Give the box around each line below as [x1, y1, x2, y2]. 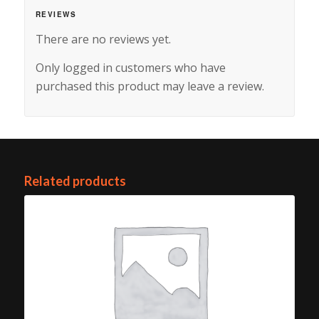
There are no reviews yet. [35, 31, 171, 48]
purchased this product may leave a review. [35, 78, 264, 94]
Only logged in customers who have [35, 59, 226, 75]
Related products [23, 172, 126, 189]
